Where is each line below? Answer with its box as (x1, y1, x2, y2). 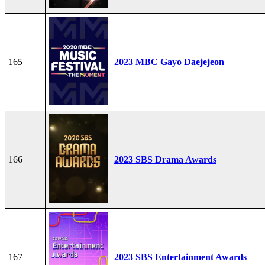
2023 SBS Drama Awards (114, 154, 216, 164)
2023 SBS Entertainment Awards (114, 251, 247, 262)
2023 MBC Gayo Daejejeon (114, 56, 224, 67)
